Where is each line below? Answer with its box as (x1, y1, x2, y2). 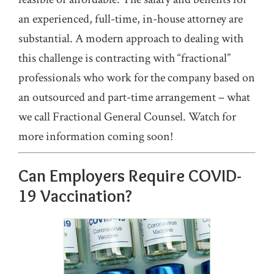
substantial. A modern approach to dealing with (18, 31, 243, 46)
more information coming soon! (18, 128, 173, 144)
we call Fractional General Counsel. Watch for (18, 109, 236, 125)
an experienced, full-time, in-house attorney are (18, 11, 243, 27)
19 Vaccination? (18, 185, 132, 206)
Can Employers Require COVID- (18, 165, 242, 186)
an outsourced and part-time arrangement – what (18, 89, 250, 105)
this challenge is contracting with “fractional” (18, 50, 231, 66)
